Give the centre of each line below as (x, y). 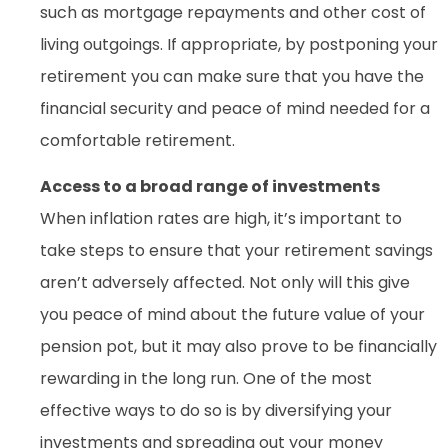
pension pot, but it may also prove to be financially (238, 346)
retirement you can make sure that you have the (232, 76)
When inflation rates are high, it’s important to (221, 218)
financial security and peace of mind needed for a (235, 108)
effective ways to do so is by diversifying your (216, 410)
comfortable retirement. (137, 140)
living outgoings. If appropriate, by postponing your (239, 44)
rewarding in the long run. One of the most (206, 378)
